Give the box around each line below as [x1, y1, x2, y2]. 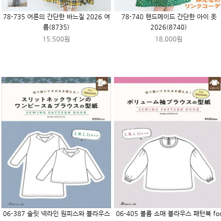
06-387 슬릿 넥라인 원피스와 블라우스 [2, 210, 110, 218]
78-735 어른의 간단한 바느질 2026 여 [2, 12, 110, 20]
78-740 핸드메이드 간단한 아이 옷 [121, 12, 217, 20]
